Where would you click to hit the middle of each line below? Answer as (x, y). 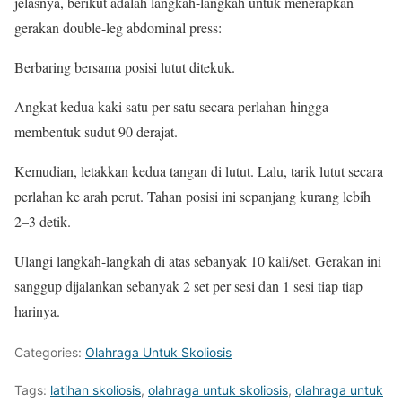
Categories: (50, 352)
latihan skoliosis (96, 389)
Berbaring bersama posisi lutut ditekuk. (125, 66)
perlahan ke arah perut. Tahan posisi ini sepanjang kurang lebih (192, 196)
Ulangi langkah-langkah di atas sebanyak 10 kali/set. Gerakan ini (198, 260)
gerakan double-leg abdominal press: (118, 27)
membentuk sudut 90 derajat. (96, 131)
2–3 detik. (43, 221)
